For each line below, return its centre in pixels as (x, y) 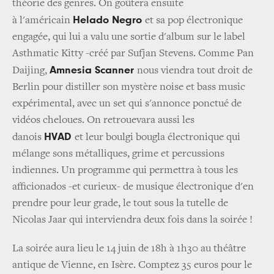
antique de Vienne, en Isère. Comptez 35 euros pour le (132, 265)
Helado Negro (109, 20)
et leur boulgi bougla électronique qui (157, 137)
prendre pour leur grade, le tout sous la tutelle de (120, 203)
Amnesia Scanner (93, 70)
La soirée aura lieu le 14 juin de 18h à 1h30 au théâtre (129, 249)
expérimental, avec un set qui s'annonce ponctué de (127, 104)
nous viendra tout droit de (195, 71)
